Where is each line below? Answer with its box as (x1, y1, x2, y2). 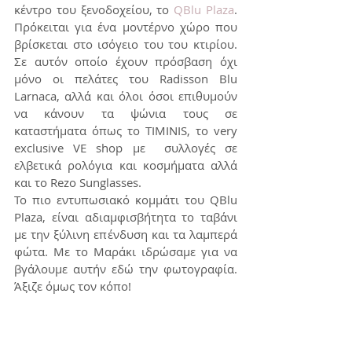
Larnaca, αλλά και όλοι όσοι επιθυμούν (14, 88, 237, 104)
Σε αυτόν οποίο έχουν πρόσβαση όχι (14, 53, 237, 70)
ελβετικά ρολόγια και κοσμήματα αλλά (14, 157, 237, 174)
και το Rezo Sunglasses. (14, 174, 145, 191)
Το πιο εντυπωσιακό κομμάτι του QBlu (14, 192, 237, 208)
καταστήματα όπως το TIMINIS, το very (14, 123, 237, 139)
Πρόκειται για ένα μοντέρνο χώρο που (14, 19, 237, 35)
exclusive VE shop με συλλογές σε (14, 140, 237, 156)
